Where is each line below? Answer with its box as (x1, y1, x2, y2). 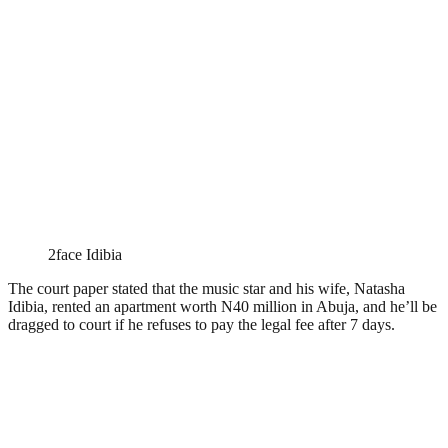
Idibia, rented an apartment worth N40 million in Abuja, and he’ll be (8, 297, 437, 315)
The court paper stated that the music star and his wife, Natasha (8, 279, 405, 297)
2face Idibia (48, 245, 122, 263)
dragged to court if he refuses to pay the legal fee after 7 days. (8, 315, 395, 333)
